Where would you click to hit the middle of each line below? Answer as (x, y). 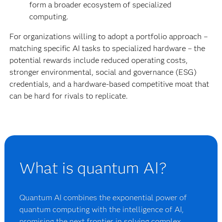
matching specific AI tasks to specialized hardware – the (107, 49)
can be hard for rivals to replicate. (69, 96)
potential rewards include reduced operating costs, (98, 60)
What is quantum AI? (93, 168)
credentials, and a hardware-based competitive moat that (109, 84)
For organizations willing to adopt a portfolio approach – (108, 37)
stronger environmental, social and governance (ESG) (103, 72)
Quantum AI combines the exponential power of (103, 198)
